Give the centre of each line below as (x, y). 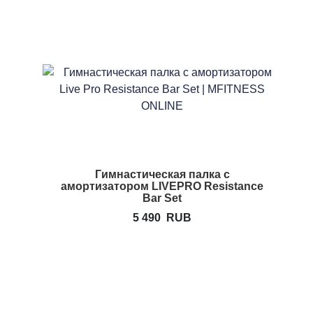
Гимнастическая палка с (162, 174)
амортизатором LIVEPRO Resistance (162, 186)
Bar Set (162, 198)
